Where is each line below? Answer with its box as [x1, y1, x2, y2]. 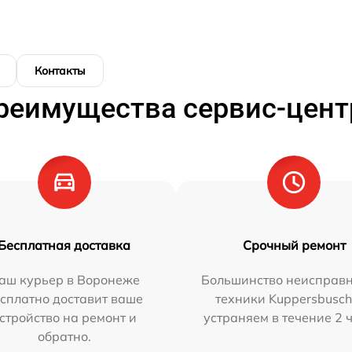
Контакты [35, 63, 86, 78]
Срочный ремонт [242, 236, 346, 253]
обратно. [37, 328, 91, 344]
